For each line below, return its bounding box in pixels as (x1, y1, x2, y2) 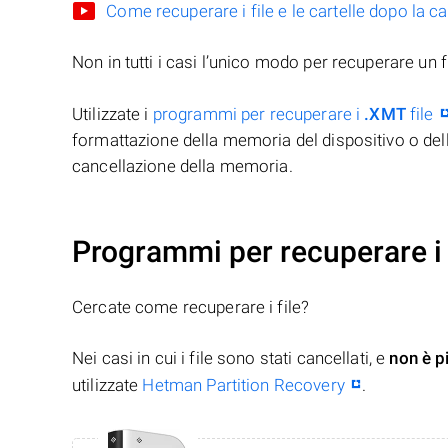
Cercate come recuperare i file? (72, 297, 310, 318)
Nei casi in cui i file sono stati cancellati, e (72, 348, 390, 369)
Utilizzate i (72, 104, 153, 125)
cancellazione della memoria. (72, 156, 293, 177)
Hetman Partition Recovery (142, 375, 345, 396)
